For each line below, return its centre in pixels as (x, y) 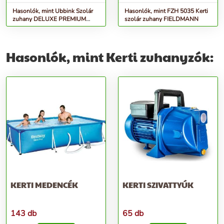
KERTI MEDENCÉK (44, 185)
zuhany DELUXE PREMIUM (49, 19)
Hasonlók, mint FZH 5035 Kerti (166, 11)
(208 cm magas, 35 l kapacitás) (54, 27)
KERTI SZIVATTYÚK (158, 185)
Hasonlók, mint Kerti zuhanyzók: (110, 57)
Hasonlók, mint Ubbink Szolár (53, 11)
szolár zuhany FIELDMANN (161, 19)
